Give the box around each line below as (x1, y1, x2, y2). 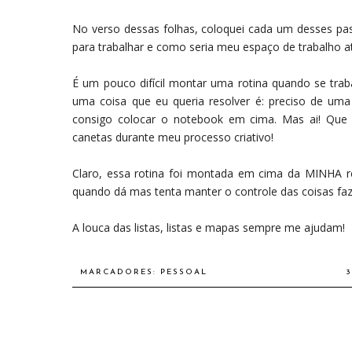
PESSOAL (160, 267, 207, 277)
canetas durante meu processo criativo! (72, 129, 273, 145)
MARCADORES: (80, 267, 160, 277)
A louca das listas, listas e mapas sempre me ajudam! (72, 219, 345, 235)
